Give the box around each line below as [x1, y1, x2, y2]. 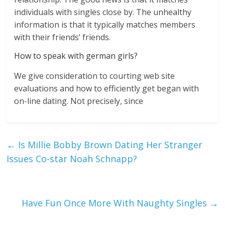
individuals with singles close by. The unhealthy [14, 7, 192, 18]
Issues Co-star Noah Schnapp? [7, 153, 138, 165]
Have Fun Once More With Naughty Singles [21, 197, 209, 209]
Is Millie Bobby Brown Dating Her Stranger [16, 139, 203, 151]
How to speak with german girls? [14, 50, 138, 62]
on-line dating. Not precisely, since [14, 95, 144, 107]
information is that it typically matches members [14, 19, 196, 31]
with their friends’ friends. [14, 32, 111, 43]
